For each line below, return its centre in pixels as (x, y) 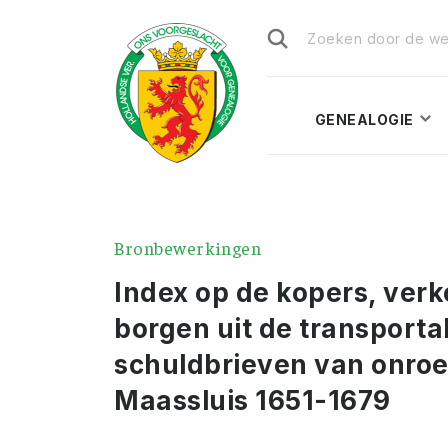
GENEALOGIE (364, 119)
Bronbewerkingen (188, 247)
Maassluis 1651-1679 (252, 400)
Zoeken (290, 15)
